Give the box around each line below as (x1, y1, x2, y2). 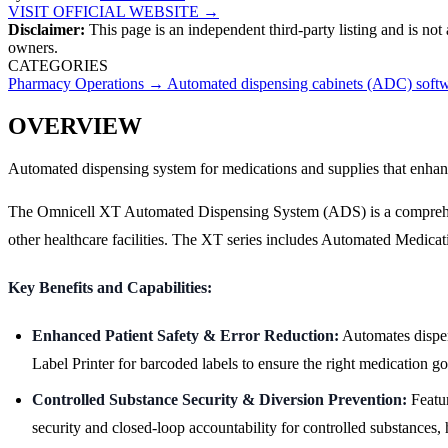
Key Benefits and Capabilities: (8, 278, 212, 296)
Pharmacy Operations (8, 74, 144, 92)
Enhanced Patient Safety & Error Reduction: (32, 326, 339, 344)
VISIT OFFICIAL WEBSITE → (8, 2, 219, 20)
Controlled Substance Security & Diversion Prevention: (32, 390, 407, 408)
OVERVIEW (8, 112, 142, 139)
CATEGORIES (8, 56, 108, 74)
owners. (8, 38, 58, 56)
